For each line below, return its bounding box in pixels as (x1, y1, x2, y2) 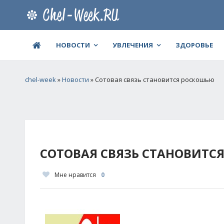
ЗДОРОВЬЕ (175, 40, 213, 49)
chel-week (25, 75, 56, 84)
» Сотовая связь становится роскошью (89, 75, 214, 84)
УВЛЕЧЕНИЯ (112, 40, 153, 49)
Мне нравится (54, 170, 96, 179)
